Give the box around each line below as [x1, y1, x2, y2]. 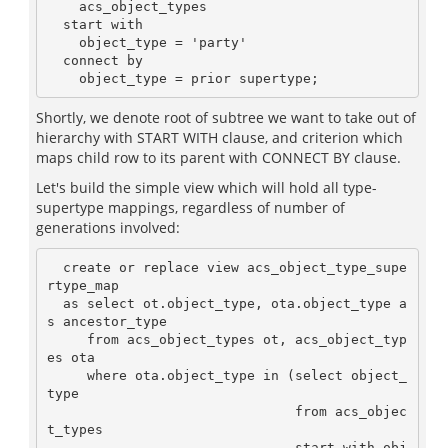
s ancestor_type [46, 313, 167, 329]
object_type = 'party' [46, 34, 79, 50]
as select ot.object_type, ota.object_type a [46, 295, 63, 311]
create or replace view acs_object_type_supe [46, 259, 63, 275]
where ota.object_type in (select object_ [46, 367, 87, 383]
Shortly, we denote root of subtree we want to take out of [36, 108, 416, 127]
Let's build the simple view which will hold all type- [36, 178, 377, 197]
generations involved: [36, 218, 180, 237]
